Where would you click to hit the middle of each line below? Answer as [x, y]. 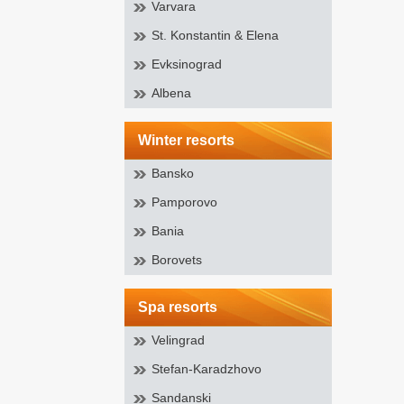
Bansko [173, 173]
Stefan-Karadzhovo [207, 369]
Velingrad [178, 340]
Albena [171, 93]
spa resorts [183, 307]
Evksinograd [187, 64]
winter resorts [193, 140]
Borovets [177, 260]
